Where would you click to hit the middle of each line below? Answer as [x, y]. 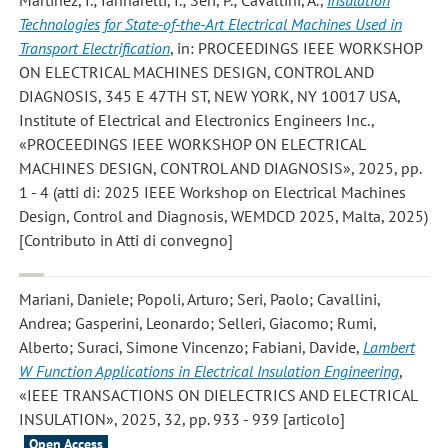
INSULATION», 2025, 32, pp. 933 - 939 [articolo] [181, 418]
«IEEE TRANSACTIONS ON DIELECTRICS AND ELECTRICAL [218, 394]
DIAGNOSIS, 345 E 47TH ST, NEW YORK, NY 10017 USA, [209, 96]
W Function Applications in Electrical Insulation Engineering [208, 370]
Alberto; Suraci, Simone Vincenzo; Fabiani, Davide [187, 346]
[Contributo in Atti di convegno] [125, 240]
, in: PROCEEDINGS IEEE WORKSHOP [296, 48]
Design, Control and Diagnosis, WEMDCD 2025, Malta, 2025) [223, 216]
